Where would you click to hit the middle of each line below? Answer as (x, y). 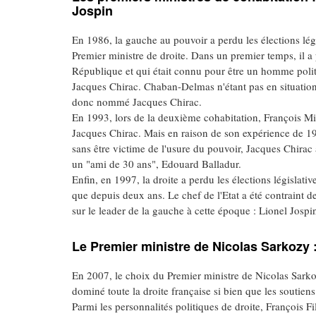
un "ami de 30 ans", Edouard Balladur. (157, 164)
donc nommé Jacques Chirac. (137, 102)
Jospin (92, 11)
